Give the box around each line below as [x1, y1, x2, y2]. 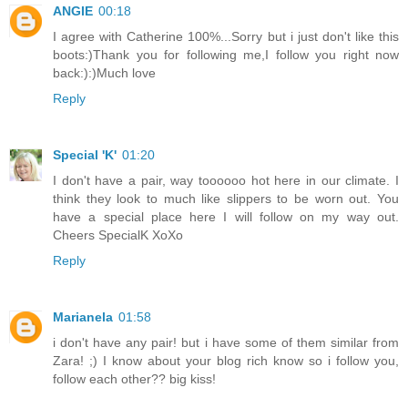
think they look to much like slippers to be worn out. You [53, 190, 399, 206]
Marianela [53, 309, 113, 324]
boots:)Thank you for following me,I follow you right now [53, 46, 399, 62]
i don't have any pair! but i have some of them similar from [53, 334, 399, 350]
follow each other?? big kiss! [53, 371, 216, 386]
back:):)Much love [53, 65, 156, 80]
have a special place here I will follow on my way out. [53, 209, 399, 224]
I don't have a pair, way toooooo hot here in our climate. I [53, 172, 399, 188]
